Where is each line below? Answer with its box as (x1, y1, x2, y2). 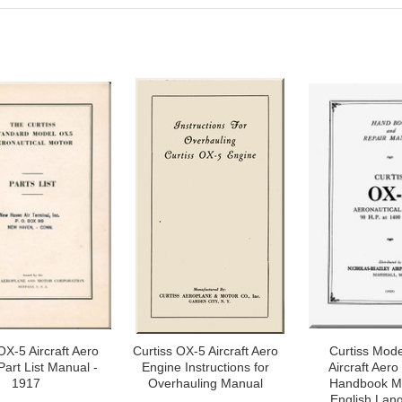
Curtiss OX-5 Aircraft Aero (133, 344, 278, 358)
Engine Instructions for (142, 360, 269, 374)
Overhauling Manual (148, 376, 263, 390)
